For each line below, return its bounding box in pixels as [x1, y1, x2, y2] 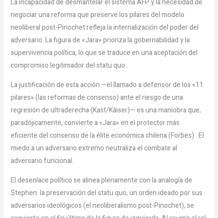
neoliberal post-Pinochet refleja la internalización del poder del [10, 22, 199, 33]
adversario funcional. [10, 156, 73, 166]
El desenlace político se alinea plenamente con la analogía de [10, 175, 192, 185]
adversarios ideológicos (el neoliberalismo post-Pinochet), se [10, 200, 194, 211]
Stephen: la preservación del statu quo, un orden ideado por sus [10, 188, 202, 198]
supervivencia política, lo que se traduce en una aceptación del [10, 48, 198, 58]
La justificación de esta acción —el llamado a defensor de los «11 [10, 80, 203, 90]
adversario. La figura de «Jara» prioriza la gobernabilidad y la [10, 35, 190, 45]
